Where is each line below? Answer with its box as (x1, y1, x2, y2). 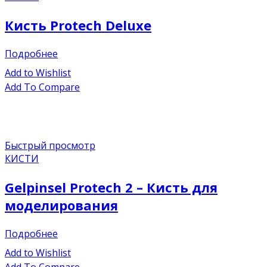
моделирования (5, 196, 118, 215)
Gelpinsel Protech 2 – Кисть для (5, 178, 218, 197)
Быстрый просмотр (5, 139, 95, 153)
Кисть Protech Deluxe (5, 16, 151, 35)
